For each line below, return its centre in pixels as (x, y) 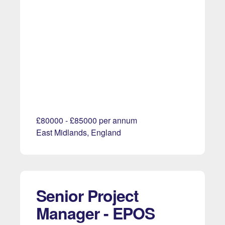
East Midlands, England (79, 133)
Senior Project (87, 196)
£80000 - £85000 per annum (87, 121)
